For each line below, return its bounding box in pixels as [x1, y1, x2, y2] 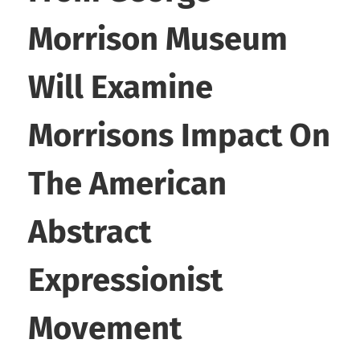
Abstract [28, 213, 151, 252]
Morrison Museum [28, 20, 288, 59]
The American [28, 165, 227, 204]
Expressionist [28, 261, 223, 301]
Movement [28, 309, 182, 349]
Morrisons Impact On [28, 117, 330, 156]
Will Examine [28, 68, 213, 108]
